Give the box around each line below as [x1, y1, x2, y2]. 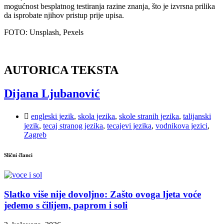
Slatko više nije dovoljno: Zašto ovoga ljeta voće [4, 188, 201, 199]
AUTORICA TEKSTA [4, 63, 118, 77]
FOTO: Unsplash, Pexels [4, 27, 83, 36]
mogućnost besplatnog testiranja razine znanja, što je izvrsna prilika [4, 1, 215, 10]
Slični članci [4, 152, 32, 158]
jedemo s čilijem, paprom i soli [4, 199, 127, 210]
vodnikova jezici [155, 121, 207, 130]
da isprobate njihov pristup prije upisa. [4, 10, 124, 19]
